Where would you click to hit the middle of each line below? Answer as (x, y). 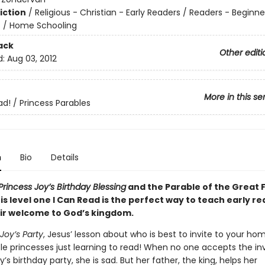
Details (64, 157)
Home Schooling (43, 25)
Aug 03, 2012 (32, 59)
